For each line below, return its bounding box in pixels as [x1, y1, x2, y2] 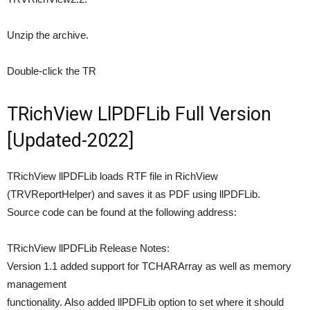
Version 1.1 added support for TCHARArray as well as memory [7, 260, 291, 273]
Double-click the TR [7, 65, 96, 77]
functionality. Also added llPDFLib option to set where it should [7, 296, 284, 309]
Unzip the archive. [7, 29, 89, 42]
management [7, 278, 66, 291]
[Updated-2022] [7, 129, 134, 152]
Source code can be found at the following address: [7, 206, 237, 219]
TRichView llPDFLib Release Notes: [7, 242, 170, 255]
